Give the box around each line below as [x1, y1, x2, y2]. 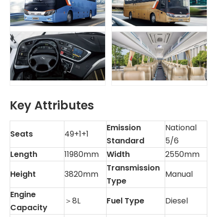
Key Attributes [10, 97, 94, 113]
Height [10, 168, 36, 180]
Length [10, 148, 37, 160]
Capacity [10, 201, 47, 213]
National [165, 122, 197, 133]
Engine [10, 188, 36, 200]
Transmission [107, 162, 160, 173]
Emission [107, 122, 141, 133]
